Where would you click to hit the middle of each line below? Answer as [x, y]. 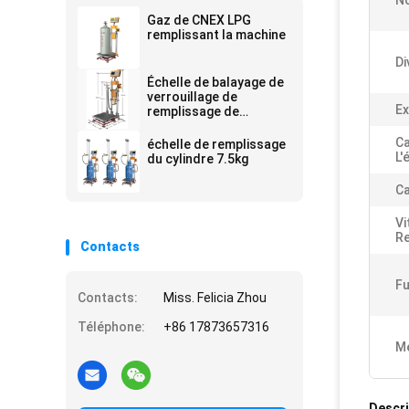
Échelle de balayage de [215, 82]
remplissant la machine [216, 35]
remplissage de [193, 111]
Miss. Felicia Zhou [215, 298]
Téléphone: [111, 327]
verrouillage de [192, 97]
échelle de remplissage [216, 144]
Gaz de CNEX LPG [199, 20]
